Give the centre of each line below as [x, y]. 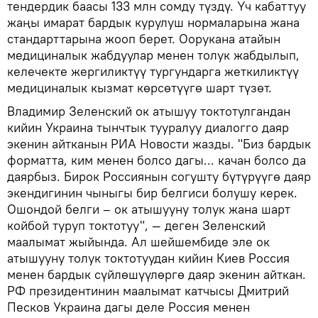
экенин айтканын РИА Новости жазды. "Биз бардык [159, 144]
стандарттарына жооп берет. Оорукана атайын [144, 39]
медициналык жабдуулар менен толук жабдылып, [153, 55]
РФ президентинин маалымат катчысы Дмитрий [148, 291]
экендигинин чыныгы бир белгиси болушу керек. [152, 193]
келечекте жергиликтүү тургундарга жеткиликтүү [153, 71]
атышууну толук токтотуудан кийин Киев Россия [148, 258]
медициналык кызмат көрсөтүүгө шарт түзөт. [139, 88]
